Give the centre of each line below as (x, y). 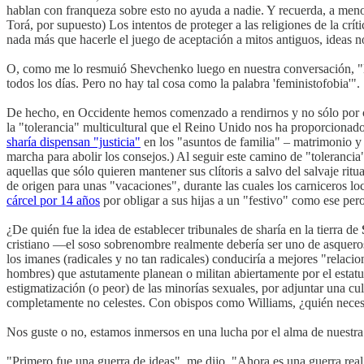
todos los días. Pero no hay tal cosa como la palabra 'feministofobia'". (183, 83)
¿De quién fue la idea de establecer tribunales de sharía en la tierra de (184, 229)
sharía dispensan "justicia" (74, 141)
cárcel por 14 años (53, 200)
